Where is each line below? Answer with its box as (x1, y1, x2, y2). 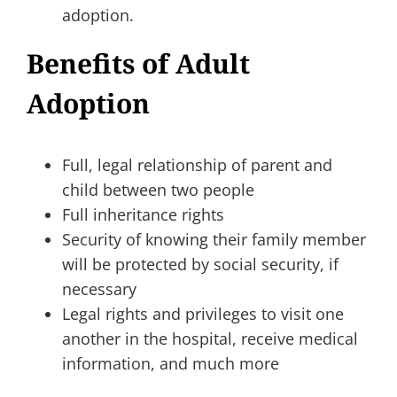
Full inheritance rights (61, 204, 224, 225)
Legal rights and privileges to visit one (61, 303, 344, 324)
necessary (61, 278, 136, 300)
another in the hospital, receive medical (61, 328, 358, 349)
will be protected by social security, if (61, 253, 339, 275)
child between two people (61, 179, 254, 200)
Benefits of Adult (26, 45, 250, 82)
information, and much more (61, 353, 279, 374)
